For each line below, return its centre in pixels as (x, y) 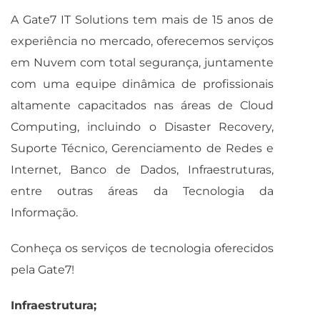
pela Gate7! (42, 270)
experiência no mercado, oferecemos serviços (142, 41)
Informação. (44, 212)
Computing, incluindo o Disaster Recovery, (142, 127)
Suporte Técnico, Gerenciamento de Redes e (142, 148)
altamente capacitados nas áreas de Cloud (142, 105)
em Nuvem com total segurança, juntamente (142, 62)
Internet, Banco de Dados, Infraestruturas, (142, 170)
